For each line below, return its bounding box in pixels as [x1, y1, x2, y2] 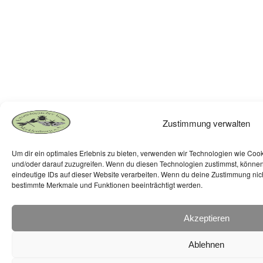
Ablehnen [188, 239, 224, 249]
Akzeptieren [183, 213, 230, 223]
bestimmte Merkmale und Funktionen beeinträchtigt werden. [12, 180, 203, 190]
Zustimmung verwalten [163, 117, 250, 129]
